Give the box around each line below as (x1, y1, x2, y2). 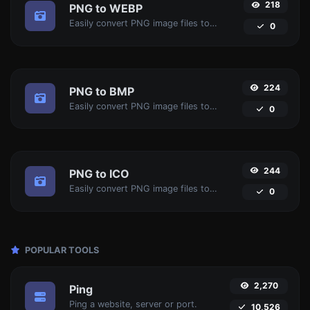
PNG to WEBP (69, 1, 143, 16)
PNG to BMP (69, 84, 134, 98)
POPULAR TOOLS (23, 244, 99, 255)
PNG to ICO (69, 167, 129, 181)
